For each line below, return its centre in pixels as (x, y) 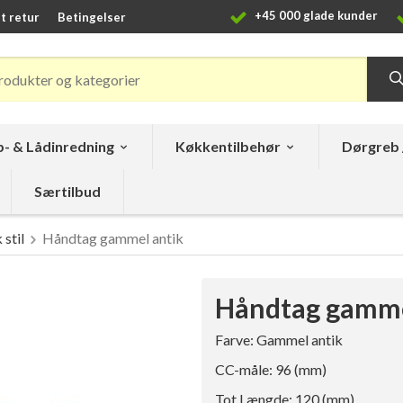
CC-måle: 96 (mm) (271, 370)
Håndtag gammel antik (113, 238)
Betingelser (92, 17)
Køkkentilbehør (228, 147)
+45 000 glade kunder (315, 16)
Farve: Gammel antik (279, 340)
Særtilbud (67, 192)
